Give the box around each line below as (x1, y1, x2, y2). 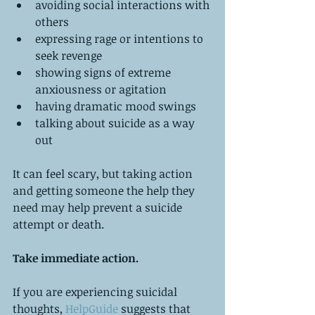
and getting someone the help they (13, 182, 198, 198)
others (35, 13, 75, 30)
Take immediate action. (13, 250, 139, 266)
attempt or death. (13, 216, 104, 232)
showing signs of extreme (35, 64, 174, 80)
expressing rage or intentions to (35, 30, 206, 46)
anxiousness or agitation (35, 81, 172, 97)
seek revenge (35, 47, 108, 63)
